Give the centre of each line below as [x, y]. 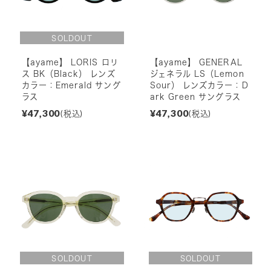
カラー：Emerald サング [71, 85]
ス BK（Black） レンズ [68, 73]
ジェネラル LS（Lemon [197, 73]
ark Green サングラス [195, 96]
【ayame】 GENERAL [196, 62]
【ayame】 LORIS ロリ [70, 62]
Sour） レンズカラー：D [199, 85]
